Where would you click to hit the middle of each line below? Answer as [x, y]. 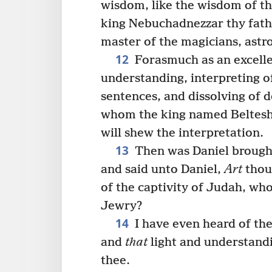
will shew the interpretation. [182, 133]
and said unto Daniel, [162, 169]
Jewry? [121, 206]
